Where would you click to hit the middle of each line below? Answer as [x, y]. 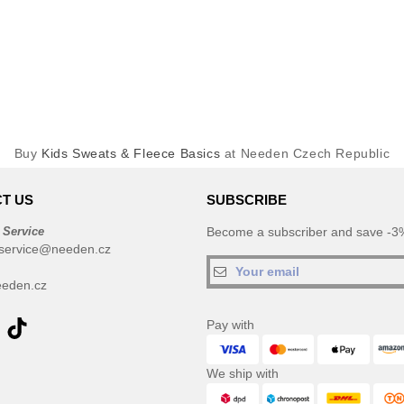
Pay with [230, 325]
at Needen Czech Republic [305, 153]
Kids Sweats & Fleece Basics [131, 153]
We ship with [243, 373]
